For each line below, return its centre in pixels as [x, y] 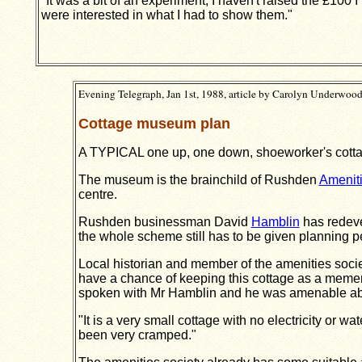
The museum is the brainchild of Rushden [198, 180]
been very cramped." [137, 335]
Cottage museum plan [154, 124]
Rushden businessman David [164, 222]
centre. [97, 194]
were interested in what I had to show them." [166, 15]
